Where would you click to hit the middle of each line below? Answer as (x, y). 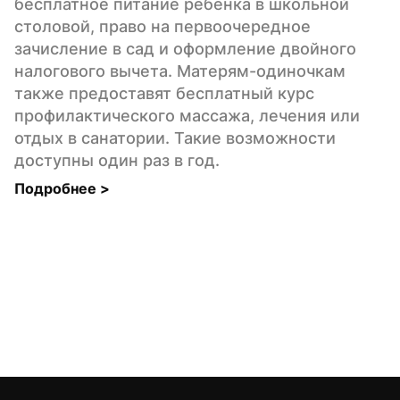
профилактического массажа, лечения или (187, 115)
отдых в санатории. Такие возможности (175, 137)
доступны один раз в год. (117, 160)
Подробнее (57, 188)
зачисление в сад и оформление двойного (185, 48)
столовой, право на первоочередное (162, 26)
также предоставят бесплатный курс (164, 93)
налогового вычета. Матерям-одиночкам (180, 71)
